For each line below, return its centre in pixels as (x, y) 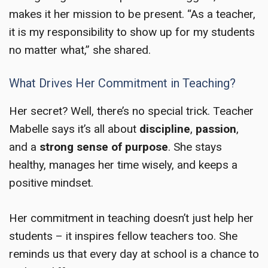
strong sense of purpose (104, 147)
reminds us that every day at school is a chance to (134, 254)
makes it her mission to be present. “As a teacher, (132, 14)
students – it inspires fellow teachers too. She (123, 236)
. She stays (195, 147)
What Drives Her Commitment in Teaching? (122, 83)
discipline (165, 129)
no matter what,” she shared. (80, 50)
